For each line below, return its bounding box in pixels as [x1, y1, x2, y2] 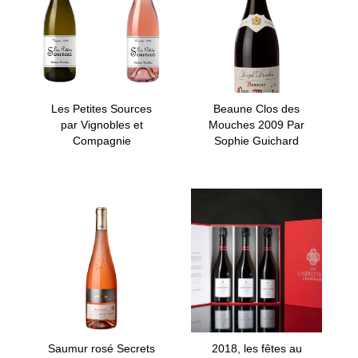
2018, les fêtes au [211, 341, 302, 355]
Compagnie [72, 133, 131, 147]
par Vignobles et [60, 117, 143, 131]
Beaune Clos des [213, 101, 300, 115]
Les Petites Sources [51, 101, 152, 115]
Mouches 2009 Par [209, 117, 304, 131]
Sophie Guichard [214, 133, 299, 147]
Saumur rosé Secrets [48, 341, 155, 355]
